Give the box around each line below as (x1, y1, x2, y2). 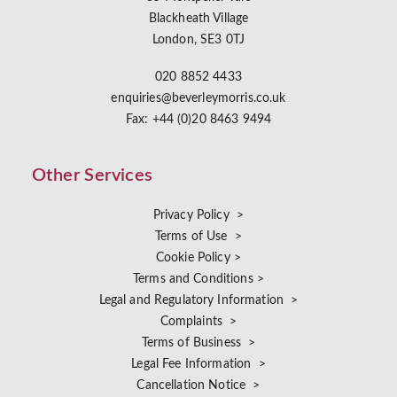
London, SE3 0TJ (152, 34, 245, 46)
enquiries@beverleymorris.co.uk (111, 92, 286, 105)
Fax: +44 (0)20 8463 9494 (125, 113, 272, 126)
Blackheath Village (148, 12, 249, 25)
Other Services (32, 167, 153, 184)
